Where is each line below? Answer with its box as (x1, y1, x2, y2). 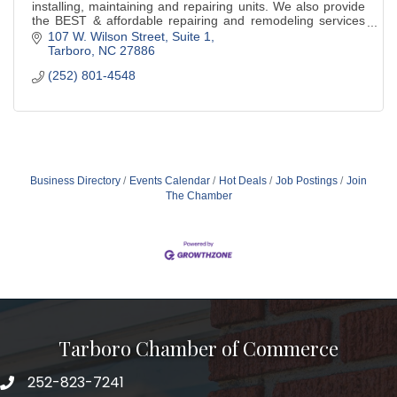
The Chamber (165, 190, 232, 203)
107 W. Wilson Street (47, 29, 165, 44)
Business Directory (30, 175, 121, 188)
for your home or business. (32, 27, 183, 42)
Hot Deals (219, 175, 267, 188)
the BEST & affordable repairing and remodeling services (32, 12, 365, 27)
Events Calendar (129, 175, 210, 188)
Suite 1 (171, 29, 211, 44)
